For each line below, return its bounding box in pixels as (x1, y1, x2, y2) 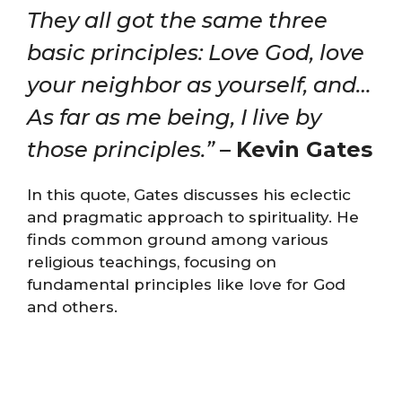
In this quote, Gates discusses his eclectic (27, 186, 351, 204)
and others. (27, 298, 118, 316)
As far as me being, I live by (27, 104, 321, 130)
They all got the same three (27, 7, 328, 33)
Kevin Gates (236, 136, 372, 162)
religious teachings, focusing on (27, 253, 276, 271)
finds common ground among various (27, 231, 328, 249)
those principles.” (27, 136, 214, 162)
